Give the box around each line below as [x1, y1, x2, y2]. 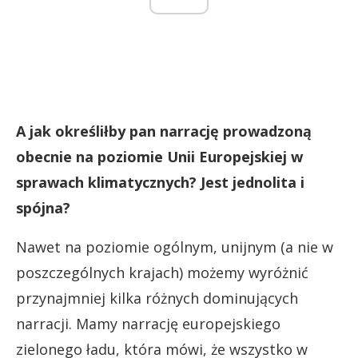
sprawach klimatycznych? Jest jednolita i [16, 173, 304, 193]
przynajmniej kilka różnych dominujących [16, 288, 298, 308]
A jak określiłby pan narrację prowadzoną [16, 121, 312, 141]
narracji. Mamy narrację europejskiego [16, 314, 280, 334]
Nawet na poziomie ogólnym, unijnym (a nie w [16, 237, 333, 257]
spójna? [16, 198, 70, 218]
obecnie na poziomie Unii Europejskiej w [16, 147, 303, 167]
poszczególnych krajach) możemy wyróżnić [16, 263, 308, 283]
